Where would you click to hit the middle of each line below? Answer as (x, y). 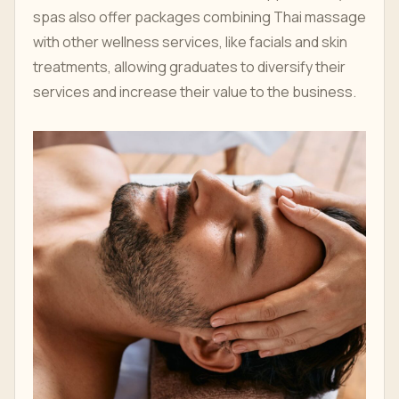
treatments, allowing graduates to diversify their (189, 67)
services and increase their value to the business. (195, 92)
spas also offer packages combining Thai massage (199, 17)
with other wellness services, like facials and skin (190, 42)
